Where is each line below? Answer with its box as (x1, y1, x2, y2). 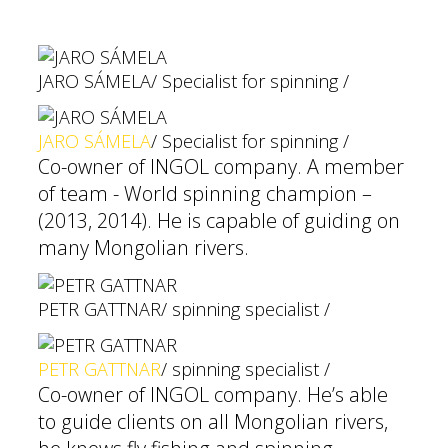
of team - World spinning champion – (38, 180, 372, 207)
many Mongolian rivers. (38, 234, 249, 261)
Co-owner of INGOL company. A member (38, 153, 404, 180)
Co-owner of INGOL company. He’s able (38, 381, 388, 408)
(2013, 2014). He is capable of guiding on (38, 207, 400, 234)
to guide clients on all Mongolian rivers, (38, 408, 388, 435)
